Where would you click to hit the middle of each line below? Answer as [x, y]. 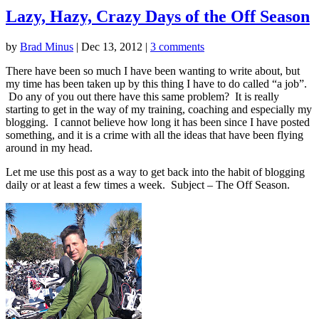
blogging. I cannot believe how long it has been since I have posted [158, 122]
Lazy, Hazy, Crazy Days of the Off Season [158, 16]
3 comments [177, 46]
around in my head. [49, 147]
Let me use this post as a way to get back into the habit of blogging [155, 172]
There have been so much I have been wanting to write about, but [153, 70]
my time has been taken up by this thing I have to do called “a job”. [156, 83]
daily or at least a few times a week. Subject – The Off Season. [148, 184]
